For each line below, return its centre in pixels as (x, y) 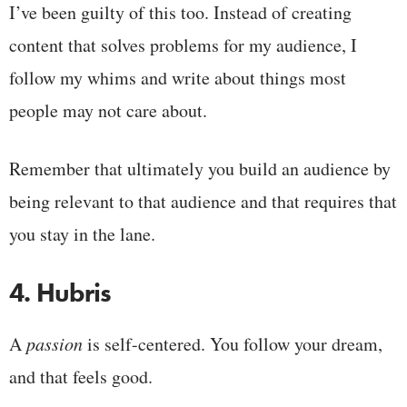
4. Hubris (60, 293)
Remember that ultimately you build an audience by (200, 168)
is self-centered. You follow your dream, (233, 343)
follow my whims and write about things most (178, 77)
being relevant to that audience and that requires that (203, 201)
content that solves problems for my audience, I (183, 45)
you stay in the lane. (82, 233)
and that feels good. (81, 376)
